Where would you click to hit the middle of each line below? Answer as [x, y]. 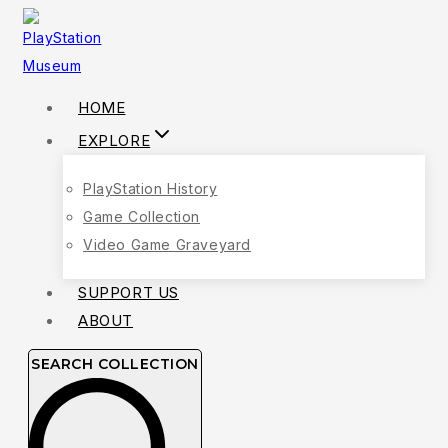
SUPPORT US [128, 292]
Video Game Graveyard [167, 244]
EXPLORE [114, 140]
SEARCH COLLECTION [115, 364]
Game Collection [141, 216]
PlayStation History [150, 188]
